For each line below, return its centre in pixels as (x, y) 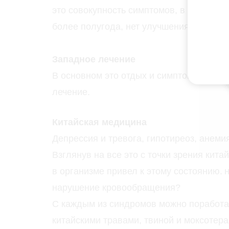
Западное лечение (94, 60)
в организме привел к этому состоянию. (137, 171)
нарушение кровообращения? (116, 188)
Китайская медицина (99, 122)
